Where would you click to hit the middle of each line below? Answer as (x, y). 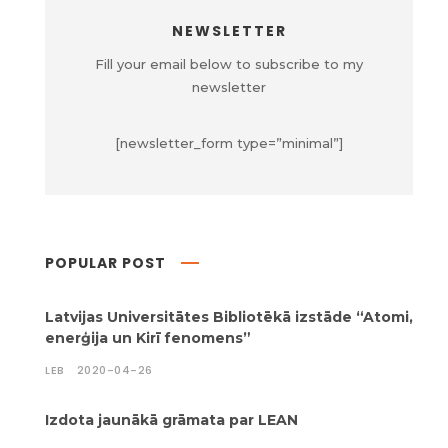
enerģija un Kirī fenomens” (148, 338)
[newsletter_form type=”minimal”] (229, 143)
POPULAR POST (105, 263)
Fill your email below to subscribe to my (229, 64)
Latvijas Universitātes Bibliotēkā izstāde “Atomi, (229, 317)
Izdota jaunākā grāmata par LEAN (171, 420)
